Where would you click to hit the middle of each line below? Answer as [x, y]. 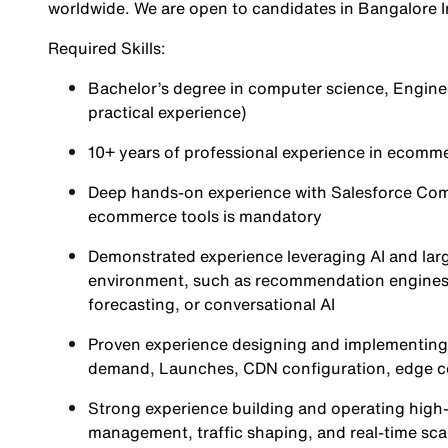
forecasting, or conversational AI [211, 304]
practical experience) [166, 112]
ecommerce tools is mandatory [204, 216]
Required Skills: [106, 48]
